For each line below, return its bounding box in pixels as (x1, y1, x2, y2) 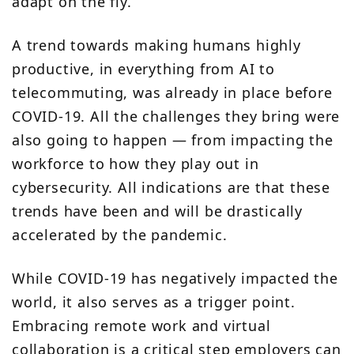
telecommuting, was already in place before (12, 83, 333, 103)
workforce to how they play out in (12, 154, 259, 174)
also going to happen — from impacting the (12, 130, 333, 150)
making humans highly (134, 36, 301, 55)
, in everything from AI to (90, 59, 275, 79)
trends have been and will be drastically (12, 201, 303, 221)
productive (12, 59, 91, 79)
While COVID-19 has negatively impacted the (12, 269, 338, 288)
